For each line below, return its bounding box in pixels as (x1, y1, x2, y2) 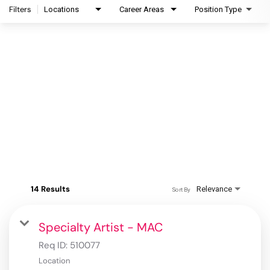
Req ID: (39, 239, 70, 252)
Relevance (196, 184, 232, 194)
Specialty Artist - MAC (39, 219, 163, 236)
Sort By (171, 186, 190, 193)
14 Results (31, 184, 70, 195)
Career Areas (119, 5, 164, 14)
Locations (44, 5, 79, 14)
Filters (9, 4, 31, 15)
